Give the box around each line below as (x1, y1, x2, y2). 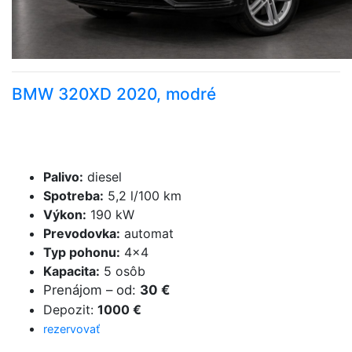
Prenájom (43, 282, 102, 298)
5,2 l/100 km (104, 188, 181, 203)
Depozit (43, 302, 90, 317)
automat (120, 225, 174, 241)
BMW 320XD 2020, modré (12, 84, 216, 104)
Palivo (43, 169, 79, 185)
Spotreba (43, 188, 100, 203)
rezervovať (43, 322, 100, 335)
